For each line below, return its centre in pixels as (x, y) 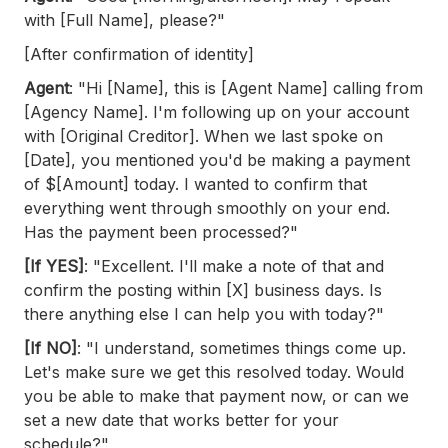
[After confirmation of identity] (139, 53)
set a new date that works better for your (181, 419)
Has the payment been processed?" (161, 231)
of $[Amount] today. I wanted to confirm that (195, 183)
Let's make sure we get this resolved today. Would (214, 371)
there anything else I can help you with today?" (204, 313)
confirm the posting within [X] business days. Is (203, 289)
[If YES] (54, 265)
